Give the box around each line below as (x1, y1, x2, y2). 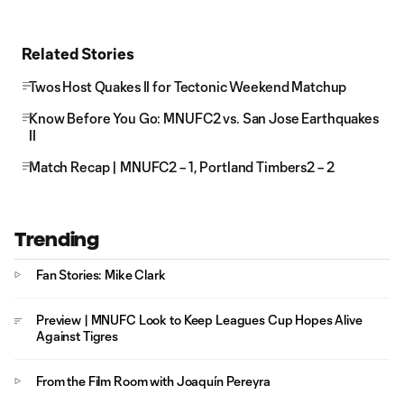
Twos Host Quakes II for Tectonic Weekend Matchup (29, 78, 347, 95)
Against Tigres (36, 328, 119, 344)
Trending (14, 229, 99, 250)
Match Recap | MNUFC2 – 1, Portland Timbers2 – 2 (29, 159, 335, 175)
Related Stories (22, 44, 134, 62)
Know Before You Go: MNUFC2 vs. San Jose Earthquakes (29, 110, 379, 126)
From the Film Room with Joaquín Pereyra (36, 373, 271, 389)
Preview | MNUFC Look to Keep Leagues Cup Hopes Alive (36, 312, 363, 327)
